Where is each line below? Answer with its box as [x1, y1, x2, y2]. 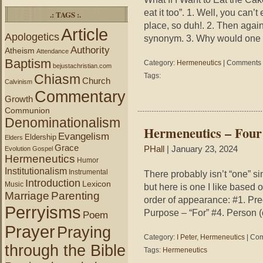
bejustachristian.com [53, 62, 112, 69]
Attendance [36, 48, 69, 55]
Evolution [5, 145, 31, 152]
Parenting [51, 190, 100, 202]
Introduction [25, 177, 80, 189]
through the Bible [5, 242, 126, 259]
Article [61, 25, 108, 44]
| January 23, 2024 [164, 144, 238, 154]
